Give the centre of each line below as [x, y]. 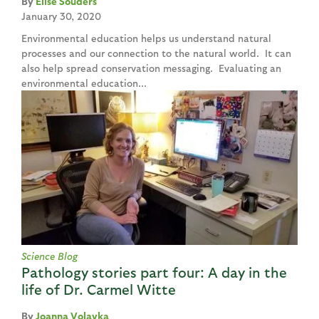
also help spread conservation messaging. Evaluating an [151, 68]
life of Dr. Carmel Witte [99, 289]
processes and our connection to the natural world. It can [156, 53]
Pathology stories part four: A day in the [154, 272]
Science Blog [49, 256]
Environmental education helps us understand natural [146, 38]
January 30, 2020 [61, 16]
